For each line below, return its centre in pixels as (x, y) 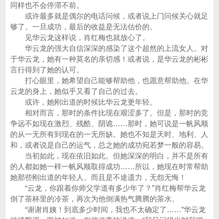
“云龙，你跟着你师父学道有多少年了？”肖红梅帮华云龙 (108, 188)
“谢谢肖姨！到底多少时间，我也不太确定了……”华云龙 (108, 209)
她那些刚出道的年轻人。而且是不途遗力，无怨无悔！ (98, 177)
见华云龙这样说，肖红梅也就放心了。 (80, 37)
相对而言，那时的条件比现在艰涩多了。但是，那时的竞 (109, 113)
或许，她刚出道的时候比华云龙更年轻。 (84, 102)
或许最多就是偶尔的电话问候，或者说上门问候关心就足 (109, 16)
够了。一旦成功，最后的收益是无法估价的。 (84, 27)
